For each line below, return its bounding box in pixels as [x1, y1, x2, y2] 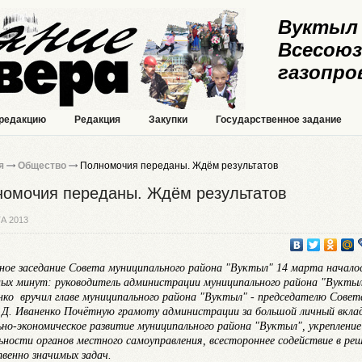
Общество [18, 160, 66, 171]
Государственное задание [216, 114, 342, 125]
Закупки [149, 114, 187, 125]
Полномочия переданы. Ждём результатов [78, 160, 278, 171]
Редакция [74, 114, 120, 125]
